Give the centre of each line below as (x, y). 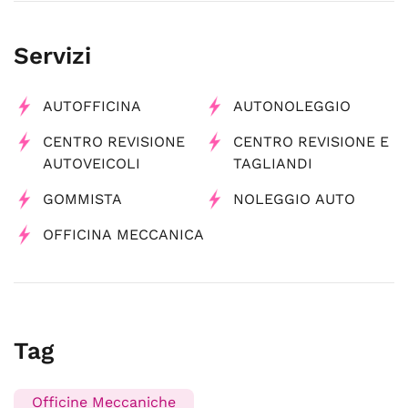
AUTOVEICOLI (92, 163)
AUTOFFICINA (92, 106)
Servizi (52, 56)
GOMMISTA (82, 199)
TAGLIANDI (273, 163)
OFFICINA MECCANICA (123, 235)
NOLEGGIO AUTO (294, 199)
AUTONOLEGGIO (292, 106)
